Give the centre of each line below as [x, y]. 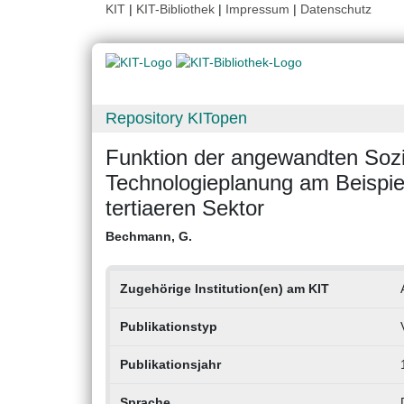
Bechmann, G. [149, 237]
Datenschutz [336, 9]
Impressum [257, 9]
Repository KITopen [176, 119]
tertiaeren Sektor [185, 208]
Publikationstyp [168, 327]
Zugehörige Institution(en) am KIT [224, 289]
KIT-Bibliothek [177, 9]
